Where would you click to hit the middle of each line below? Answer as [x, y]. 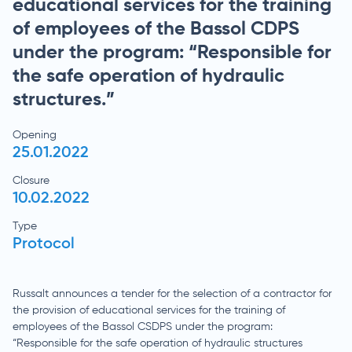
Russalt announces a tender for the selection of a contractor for [172, 294]
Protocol [44, 244]
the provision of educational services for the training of [149, 310]
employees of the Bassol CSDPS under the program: [143, 327]
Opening [35, 135]
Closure [31, 181]
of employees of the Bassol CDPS [156, 29]
